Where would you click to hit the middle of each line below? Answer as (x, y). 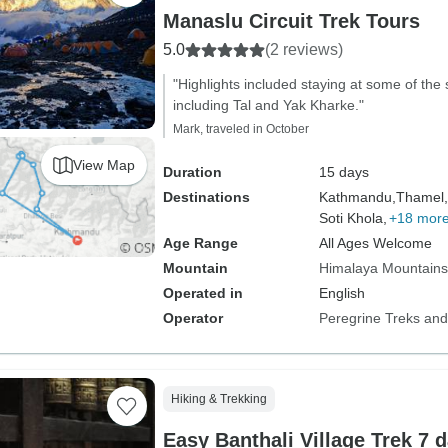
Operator (192, 318)
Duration (192, 172)
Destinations (206, 197)
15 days (343, 172)
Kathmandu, (357, 197)
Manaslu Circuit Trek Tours (291, 21)
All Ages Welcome (375, 243)
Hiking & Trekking (218, 399)
